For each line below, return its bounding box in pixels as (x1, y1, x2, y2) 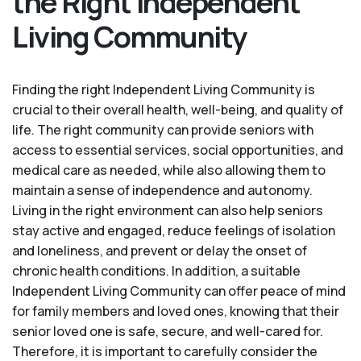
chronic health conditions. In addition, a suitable (12, 262, 301, 280)
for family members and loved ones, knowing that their (12, 302, 339, 321)
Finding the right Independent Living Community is (12, 81, 315, 99)
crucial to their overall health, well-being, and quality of (12, 101, 343, 119)
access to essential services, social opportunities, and (12, 141, 343, 160)
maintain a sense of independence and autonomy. (12, 181, 313, 200)
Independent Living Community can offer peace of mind (12, 282, 346, 301)
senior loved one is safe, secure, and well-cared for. (12, 322, 323, 341)
